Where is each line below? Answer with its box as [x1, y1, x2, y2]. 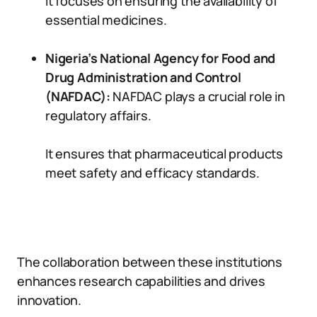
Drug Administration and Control [45, 69, 241, 86]
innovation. [17, 292, 82, 309]
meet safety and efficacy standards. [45, 164, 260, 181]
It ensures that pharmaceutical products [45, 145, 283, 162]
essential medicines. [45, 11, 167, 28]
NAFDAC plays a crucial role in [110, 88, 285, 105]
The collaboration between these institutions [17, 253, 283, 270]
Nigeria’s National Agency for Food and [45, 50, 276, 67]
